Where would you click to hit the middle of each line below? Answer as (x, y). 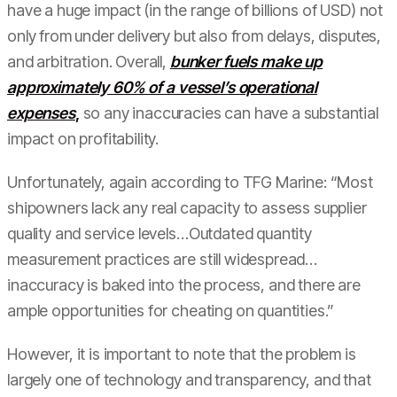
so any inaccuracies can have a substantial (230, 113)
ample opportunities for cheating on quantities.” (171, 311)
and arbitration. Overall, (89, 62)
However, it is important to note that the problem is (182, 354)
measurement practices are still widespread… (163, 259)
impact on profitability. (85, 139)
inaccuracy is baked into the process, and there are (184, 285)
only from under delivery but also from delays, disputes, (195, 36)
